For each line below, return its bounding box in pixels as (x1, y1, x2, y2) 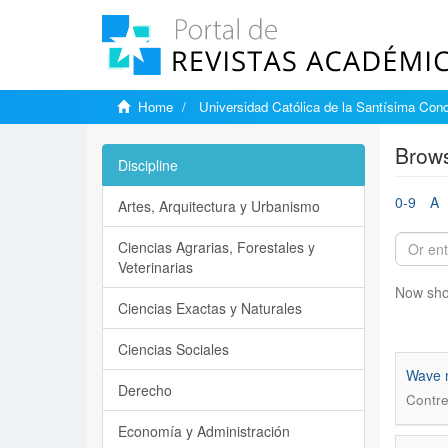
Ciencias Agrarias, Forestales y (118, 237, 315, 257)
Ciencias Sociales (118, 339, 229, 359)
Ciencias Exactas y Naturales (118, 298, 302, 318)
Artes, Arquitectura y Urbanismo (118, 196, 320, 216)
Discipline (118, 155, 178, 175)
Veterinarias (118, 257, 193, 277)
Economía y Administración (118, 421, 290, 441)
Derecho (118, 380, 172, 400)
